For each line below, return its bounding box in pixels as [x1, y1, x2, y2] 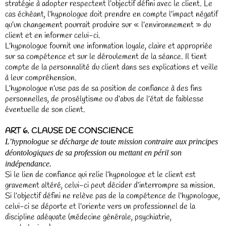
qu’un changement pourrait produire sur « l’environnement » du [5, 20, 211, 30]
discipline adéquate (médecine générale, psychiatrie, [5, 212, 172, 222]
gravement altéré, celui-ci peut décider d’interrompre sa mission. [5, 180, 215, 191]
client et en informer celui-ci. [5, 30, 100, 41]
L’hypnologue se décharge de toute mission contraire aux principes [5, 137, 218, 146]
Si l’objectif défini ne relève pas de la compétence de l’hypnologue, [5, 191, 220, 201]
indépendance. [5, 159, 51, 168]
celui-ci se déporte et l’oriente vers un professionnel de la [5, 201, 195, 212]
